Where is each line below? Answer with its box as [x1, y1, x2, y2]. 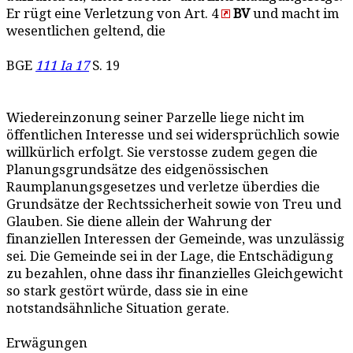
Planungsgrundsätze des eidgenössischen [6, 162, 269, 177]
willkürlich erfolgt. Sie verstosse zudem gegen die [6, 145, 318, 160]
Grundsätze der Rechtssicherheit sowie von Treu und [6, 197, 341, 212]
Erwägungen [6, 336, 87, 351]
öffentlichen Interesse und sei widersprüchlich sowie [6, 128, 340, 143]
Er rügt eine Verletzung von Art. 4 [6, 6, 221, 21]
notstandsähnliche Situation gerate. [6, 301, 229, 316]
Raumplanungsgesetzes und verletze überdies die [6, 180, 320, 195]
